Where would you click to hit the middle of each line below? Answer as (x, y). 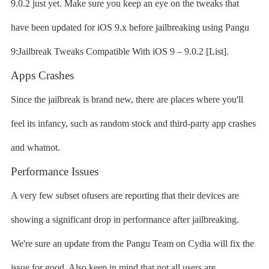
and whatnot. (35, 147)
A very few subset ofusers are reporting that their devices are (125, 195)
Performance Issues (54, 171)
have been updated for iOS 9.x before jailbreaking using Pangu (130, 27)
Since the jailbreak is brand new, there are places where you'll (127, 99)
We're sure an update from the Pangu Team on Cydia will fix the (132, 243)
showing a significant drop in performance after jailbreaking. (125, 219)
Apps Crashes (42, 75)
